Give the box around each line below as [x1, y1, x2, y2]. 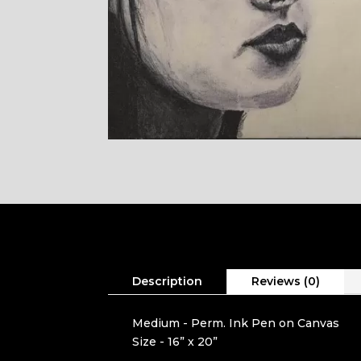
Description [132, 273, 203, 288]
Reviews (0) [251, 273, 321, 288]
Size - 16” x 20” [132, 334, 218, 349]
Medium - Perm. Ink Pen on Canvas [132, 315, 340, 330]
